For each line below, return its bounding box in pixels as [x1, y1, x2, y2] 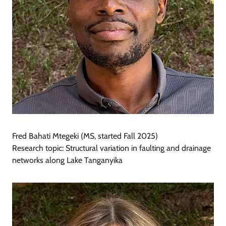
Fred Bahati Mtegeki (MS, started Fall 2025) [12, 131, 158, 141]
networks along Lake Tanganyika [12, 155, 123, 165]
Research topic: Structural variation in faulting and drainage [12, 143, 211, 153]
